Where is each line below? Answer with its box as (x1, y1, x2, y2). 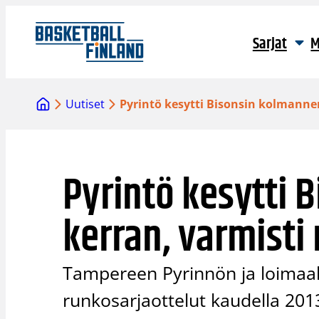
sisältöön (5, 23, 54, 38)
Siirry (5, 6, 33, 21)
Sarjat (252, 32, 287, 56)
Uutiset (66, 96, 105, 113)
